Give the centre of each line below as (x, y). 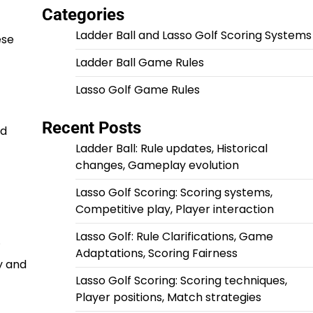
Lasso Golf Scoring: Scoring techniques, (181, 281)
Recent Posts (91, 128)
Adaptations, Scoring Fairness (156, 254)
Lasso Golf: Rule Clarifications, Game (174, 237)
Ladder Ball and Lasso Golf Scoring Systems (193, 36)
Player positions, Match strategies (168, 298)
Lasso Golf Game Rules (137, 90)
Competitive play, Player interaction (174, 210)
